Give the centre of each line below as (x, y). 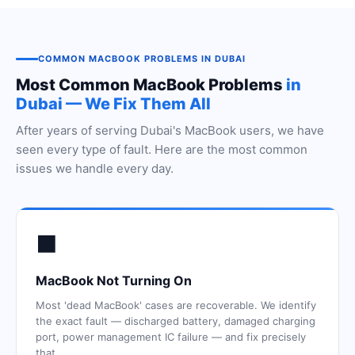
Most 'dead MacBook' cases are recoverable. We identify (176, 305)
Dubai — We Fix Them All (113, 104)
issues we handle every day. (95, 168)
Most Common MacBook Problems (151, 85)
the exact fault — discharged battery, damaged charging (176, 321)
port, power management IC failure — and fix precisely (171, 337)
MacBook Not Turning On (114, 281)
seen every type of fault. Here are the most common (162, 149)
